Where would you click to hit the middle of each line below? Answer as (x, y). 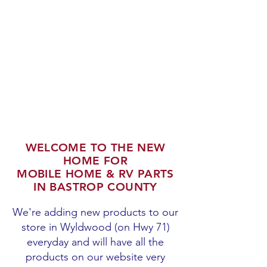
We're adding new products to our (95, 212)
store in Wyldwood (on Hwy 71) (95, 227)
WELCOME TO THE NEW (95, 148)
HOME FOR (95, 161)
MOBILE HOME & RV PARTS (95, 174)
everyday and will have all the (95, 242)
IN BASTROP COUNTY (95, 187)
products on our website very (95, 257)
